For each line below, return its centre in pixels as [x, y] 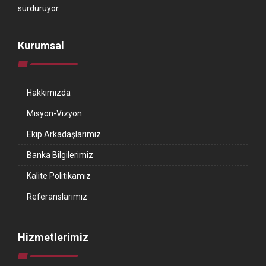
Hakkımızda [49, 93]
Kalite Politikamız [59, 176]
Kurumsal [41, 45]
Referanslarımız [57, 197]
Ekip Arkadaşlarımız [64, 134]
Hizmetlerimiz [53, 237]
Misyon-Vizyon [54, 113]
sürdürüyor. [39, 8]
